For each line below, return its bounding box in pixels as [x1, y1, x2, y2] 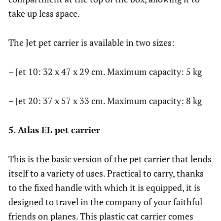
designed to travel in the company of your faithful [8, 196, 202, 208]
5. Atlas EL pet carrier [8, 124, 100, 136]
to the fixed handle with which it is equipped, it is [8, 182, 200, 194]
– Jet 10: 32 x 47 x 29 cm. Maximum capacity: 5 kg [8, 66, 202, 78]
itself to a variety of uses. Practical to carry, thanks [8, 167, 204, 180]
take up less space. [8, 7, 80, 20]
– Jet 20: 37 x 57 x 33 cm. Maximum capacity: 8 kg [8, 95, 202, 107]
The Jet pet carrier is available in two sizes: [8, 37, 175, 49]
